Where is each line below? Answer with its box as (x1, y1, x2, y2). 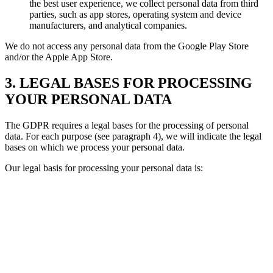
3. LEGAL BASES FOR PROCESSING (5, 74, 252, 91)
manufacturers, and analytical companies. (29, 20, 187, 30)
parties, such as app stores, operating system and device (29, 9, 241, 19)
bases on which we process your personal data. (5, 141, 185, 152)
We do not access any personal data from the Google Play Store (5, 41, 249, 51)
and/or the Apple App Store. (5, 52, 113, 62)
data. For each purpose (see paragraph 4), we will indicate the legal (5, 130, 261, 141)
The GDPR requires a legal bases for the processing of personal (5, 119, 249, 130)
